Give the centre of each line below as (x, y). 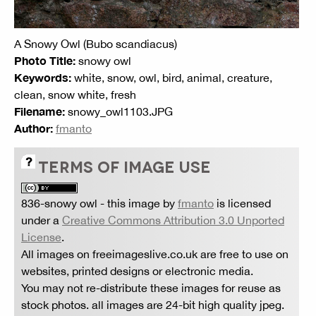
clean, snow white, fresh (75, 95)
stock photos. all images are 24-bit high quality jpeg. (153, 305)
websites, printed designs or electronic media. (137, 271)
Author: (34, 128)
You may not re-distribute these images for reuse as (151, 288)
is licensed (242, 203)
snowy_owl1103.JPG (119, 112)
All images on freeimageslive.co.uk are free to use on (155, 254)
